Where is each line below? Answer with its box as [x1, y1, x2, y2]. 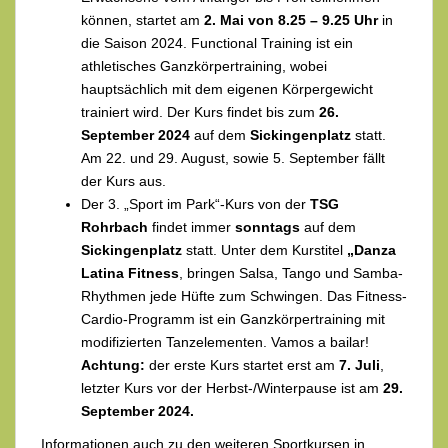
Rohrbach [81, 219, 152, 236]
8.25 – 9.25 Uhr [278, 12, 382, 29]
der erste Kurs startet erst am [145, 357, 339, 374]
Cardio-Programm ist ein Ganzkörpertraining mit [81, 311, 385, 328]
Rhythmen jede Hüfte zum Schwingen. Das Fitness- [81, 288, 407, 305]
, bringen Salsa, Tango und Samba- [179, 265, 403, 282]
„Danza [347, 242, 396, 259]
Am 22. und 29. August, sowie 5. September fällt [81, 150, 385, 167]
